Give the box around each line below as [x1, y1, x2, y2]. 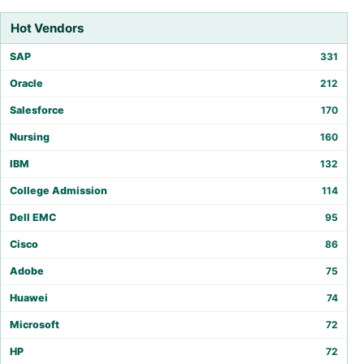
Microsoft [10, 318, 59, 331]
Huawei [10, 292, 48, 305]
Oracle [10, 77, 43, 90]
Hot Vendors [11, 20, 84, 37]
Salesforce [10, 104, 64, 117]
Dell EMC [10, 211, 56, 224]
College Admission [10, 184, 107, 197]
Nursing [10, 131, 50, 144]
